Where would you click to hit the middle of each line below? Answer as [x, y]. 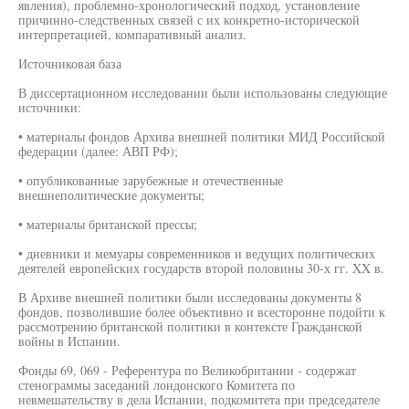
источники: [50, 107]
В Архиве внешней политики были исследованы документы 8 [190, 297]
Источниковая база [70, 63]
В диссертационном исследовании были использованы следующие [203, 93]
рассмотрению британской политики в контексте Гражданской [190, 326]
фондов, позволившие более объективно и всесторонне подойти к [202, 312]
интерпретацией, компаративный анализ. [132, 34]
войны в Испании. [69, 341]
